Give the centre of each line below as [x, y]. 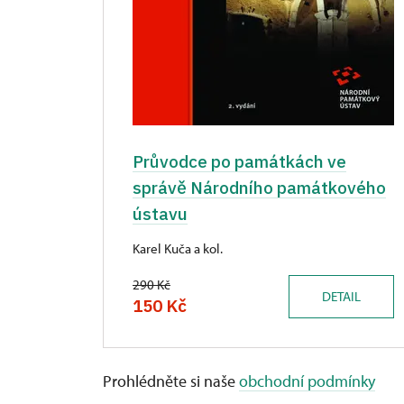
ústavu [160, 214]
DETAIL [341, 296]
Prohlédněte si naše [171, 381]
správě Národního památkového [259, 188]
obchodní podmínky [307, 381]
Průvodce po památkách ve [239, 161]
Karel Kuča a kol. [178, 248]
